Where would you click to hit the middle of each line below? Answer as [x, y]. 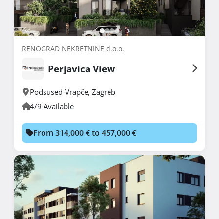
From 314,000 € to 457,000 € [85, 133]
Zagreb [104, 92]
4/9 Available [52, 106]
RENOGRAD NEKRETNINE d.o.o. [73, 48]
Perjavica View [81, 68]
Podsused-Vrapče [59, 92]
